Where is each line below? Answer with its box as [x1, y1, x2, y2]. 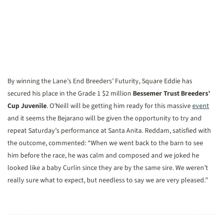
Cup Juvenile [7, 101, 47, 111]
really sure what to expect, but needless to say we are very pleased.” [7, 175, 208, 185]
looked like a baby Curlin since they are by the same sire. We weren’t [7, 163, 208, 173]
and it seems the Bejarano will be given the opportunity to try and [7, 113, 202, 123]
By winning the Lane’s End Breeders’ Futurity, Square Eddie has [7, 76, 192, 86]
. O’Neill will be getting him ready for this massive [47, 101, 192, 111]
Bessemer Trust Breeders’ [133, 89, 210, 99]
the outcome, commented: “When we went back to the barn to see [7, 138, 203, 148]
